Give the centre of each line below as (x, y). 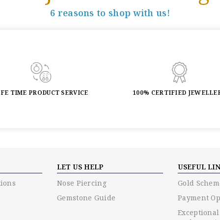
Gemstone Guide (86, 197)
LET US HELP (80, 166)
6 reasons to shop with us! (110, 13)
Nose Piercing (82, 183)
